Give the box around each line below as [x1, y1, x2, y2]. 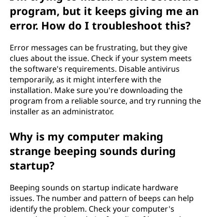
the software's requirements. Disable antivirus [10, 63, 180, 74]
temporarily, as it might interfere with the [10, 74, 161, 85]
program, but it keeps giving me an [10, 3, 199, 18]
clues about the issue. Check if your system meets [10, 53, 192, 63]
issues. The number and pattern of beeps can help [10, 193, 194, 203]
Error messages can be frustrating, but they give [10, 42, 187, 53]
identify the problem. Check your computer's [10, 203, 174, 214]
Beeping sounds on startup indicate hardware [10, 182, 178, 193]
